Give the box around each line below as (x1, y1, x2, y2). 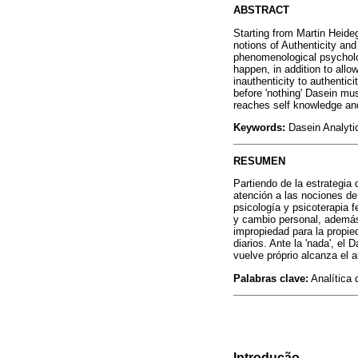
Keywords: (233, 121, 285, 133)
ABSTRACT (233, 4, 289, 17)
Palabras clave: (233, 272, 308, 284)
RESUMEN (233, 155, 285, 168)
